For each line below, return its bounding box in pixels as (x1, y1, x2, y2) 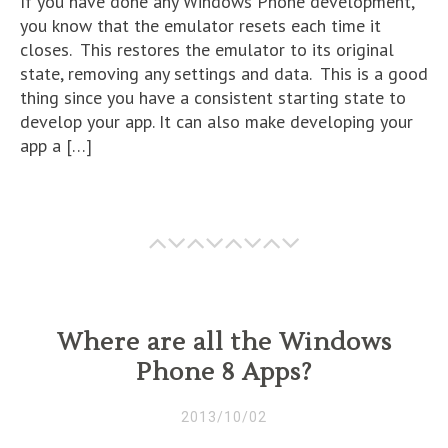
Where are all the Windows (56, 327, 392, 358)
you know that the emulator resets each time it (20, 14, 381, 37)
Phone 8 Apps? (136, 357, 312, 388)
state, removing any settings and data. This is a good (20, 62, 428, 85)
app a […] (20, 134, 92, 157)
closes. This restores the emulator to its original (20, 38, 394, 61)
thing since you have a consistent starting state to (20, 86, 406, 109)
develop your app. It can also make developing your (20, 110, 413, 133)
